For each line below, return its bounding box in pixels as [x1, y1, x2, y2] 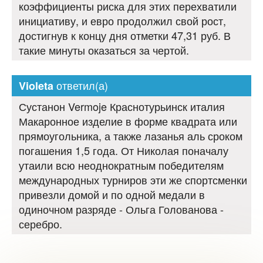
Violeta [19, 78, 53, 94]
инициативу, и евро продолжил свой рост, [19, 13, 226, 29]
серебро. [19, 216, 62, 232]
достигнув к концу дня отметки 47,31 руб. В [19, 28, 231, 43]
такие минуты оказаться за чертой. [19, 42, 189, 58]
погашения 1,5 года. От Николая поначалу [19, 143, 228, 159]
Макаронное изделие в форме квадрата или [19, 113, 237, 129]
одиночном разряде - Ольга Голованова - [19, 201, 224, 217]
